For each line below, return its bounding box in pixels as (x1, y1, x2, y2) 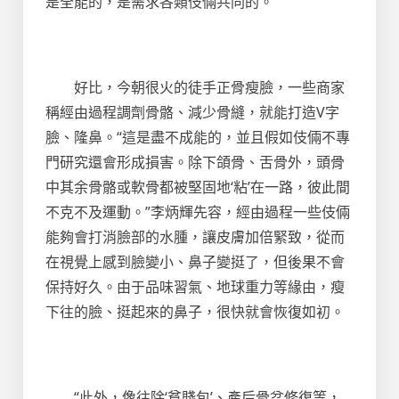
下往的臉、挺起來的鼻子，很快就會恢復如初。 (45, 302, 345, 322)
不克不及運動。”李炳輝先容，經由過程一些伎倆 (45, 202, 350, 222)
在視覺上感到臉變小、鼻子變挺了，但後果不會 (45, 252, 345, 272)
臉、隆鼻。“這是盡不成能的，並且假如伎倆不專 (45, 127, 350, 147)
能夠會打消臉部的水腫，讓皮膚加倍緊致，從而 (45, 227, 345, 247)
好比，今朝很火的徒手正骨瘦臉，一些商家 (45, 77, 345, 97)
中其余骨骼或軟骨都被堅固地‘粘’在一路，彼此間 (45, 177, 350, 197)
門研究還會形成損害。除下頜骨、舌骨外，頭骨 (45, 152, 345, 172)
